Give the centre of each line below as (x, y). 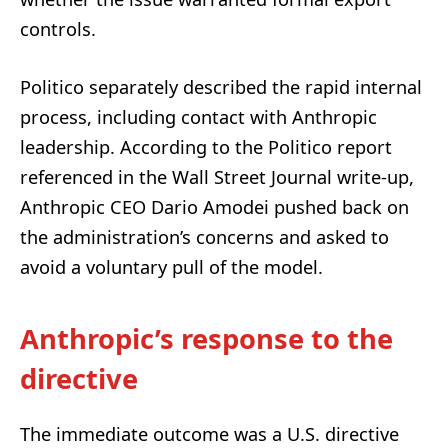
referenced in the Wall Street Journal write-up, (217, 176)
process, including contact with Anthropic (198, 116)
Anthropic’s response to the (206, 338)
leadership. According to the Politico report (206, 146)
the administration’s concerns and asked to (204, 236)
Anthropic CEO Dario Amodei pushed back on (214, 206)
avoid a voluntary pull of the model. (171, 266)
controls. (58, 28)
